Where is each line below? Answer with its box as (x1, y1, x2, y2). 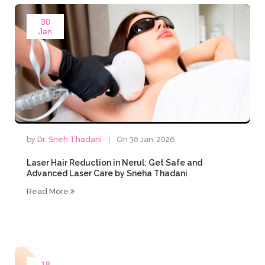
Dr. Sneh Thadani (37, 135, 102, 144)
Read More (27, 187, 71, 196)
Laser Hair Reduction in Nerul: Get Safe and (27, 158, 203, 167)
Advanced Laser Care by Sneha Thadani (27, 169, 188, 178)
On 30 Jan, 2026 (117, 135, 176, 144)
